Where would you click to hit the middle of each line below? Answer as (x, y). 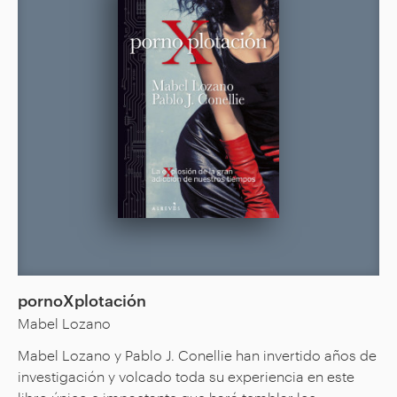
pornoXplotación (82, 299)
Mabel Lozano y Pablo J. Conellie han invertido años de (197, 355)
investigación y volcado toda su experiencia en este (186, 376)
